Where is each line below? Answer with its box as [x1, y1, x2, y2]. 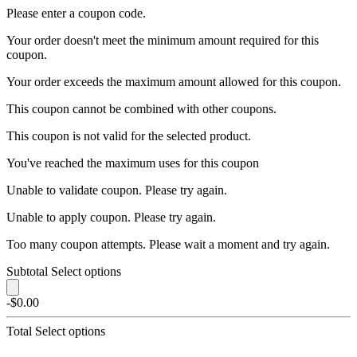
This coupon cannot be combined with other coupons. [6, 101, 277, 116]
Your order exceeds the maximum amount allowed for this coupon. [6, 74, 341, 88]
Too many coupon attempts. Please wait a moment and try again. [6, 237, 330, 251]
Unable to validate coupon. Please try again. [6, 182, 227, 197]
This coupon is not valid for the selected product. [6, 128, 251, 143]
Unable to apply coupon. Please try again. [6, 210, 216, 224]
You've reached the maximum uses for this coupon [6, 155, 259, 170]
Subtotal [6, 264, 48, 278]
